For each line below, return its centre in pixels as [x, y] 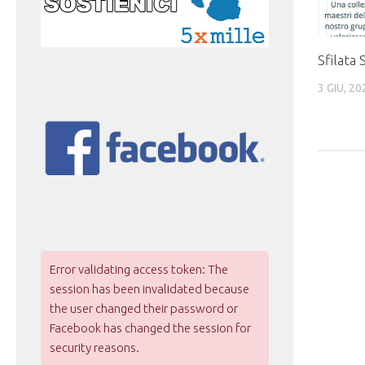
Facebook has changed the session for [150, 328]
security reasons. [95, 348]
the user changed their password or [144, 309]
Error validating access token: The [139, 270]
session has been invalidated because [150, 289]
